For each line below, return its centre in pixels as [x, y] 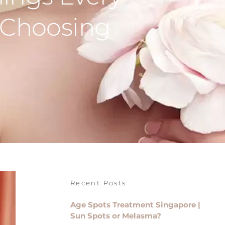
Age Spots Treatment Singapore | [135, 205]
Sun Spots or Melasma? [116, 216]
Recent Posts [98, 183]
